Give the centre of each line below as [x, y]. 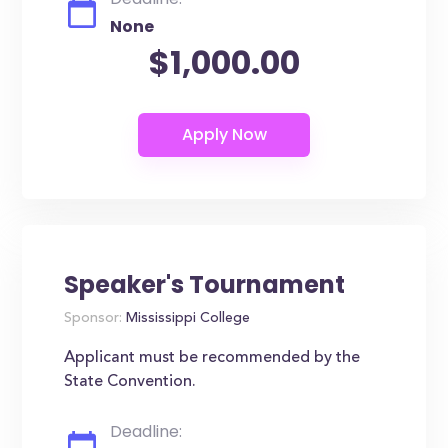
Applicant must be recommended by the [212, 358]
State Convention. [130, 382]
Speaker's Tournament [205, 284]
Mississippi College [186, 319]
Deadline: [146, 431]
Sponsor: [93, 319]
